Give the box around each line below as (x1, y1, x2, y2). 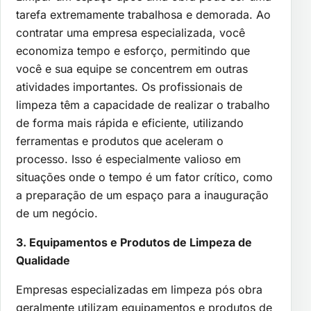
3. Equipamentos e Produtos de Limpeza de (16, 235, 252, 249)
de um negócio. (16, 205, 98, 220)
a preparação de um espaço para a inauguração (16, 187, 269, 202)
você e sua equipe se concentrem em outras (16, 61, 248, 76)
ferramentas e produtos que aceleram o (16, 133, 224, 148)
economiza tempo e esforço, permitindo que (16, 43, 250, 58)
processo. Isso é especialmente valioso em (16, 151, 241, 166)
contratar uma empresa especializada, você (16, 25, 245, 40)
